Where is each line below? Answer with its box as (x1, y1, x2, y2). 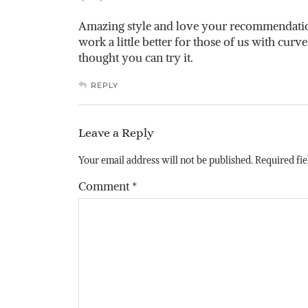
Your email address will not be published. (78, 153, 253, 166)
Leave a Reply (78, 125, 154, 140)
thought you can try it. (78, 49, 193, 65)
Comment (78, 178, 132, 194)
